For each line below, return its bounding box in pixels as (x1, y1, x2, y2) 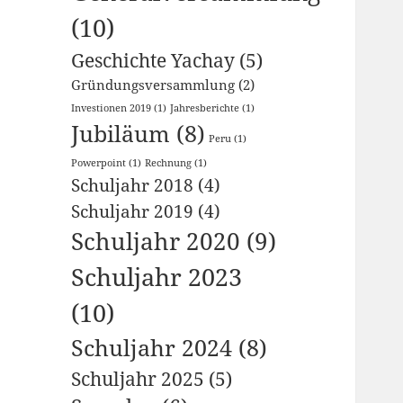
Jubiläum (71, 118, 171, 149)
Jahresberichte (170, 102, 240, 115)
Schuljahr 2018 (71, 173, 194, 198)
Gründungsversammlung (71, 76, 236, 94)
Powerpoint (71, 157, 127, 170)
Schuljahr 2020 (71, 225, 241, 258)
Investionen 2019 (71, 102, 152, 115)
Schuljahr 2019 (71, 199, 194, 224)
